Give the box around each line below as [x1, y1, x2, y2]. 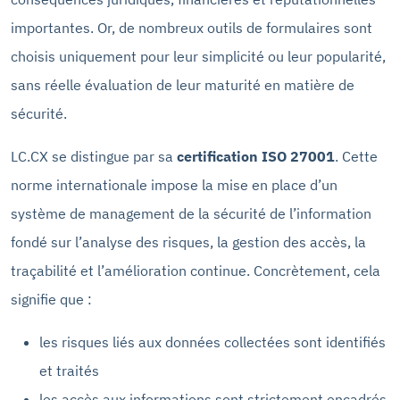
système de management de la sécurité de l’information [11, 204, 371, 222]
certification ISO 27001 [177, 146, 335, 165]
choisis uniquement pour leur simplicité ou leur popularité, [11, 46, 386, 65]
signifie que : [11, 289, 92, 308]
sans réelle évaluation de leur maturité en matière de [11, 75, 354, 94]
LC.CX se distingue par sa [11, 146, 177, 165]
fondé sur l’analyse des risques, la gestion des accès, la [11, 232, 366, 251]
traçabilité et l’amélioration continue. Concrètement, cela [11, 261, 380, 279]
